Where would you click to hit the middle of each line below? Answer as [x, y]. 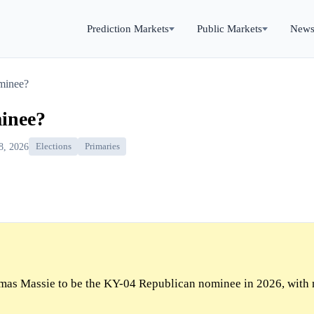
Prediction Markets [128, 28]
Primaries [102, 147]
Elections [53, 147]
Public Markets [230, 28]
